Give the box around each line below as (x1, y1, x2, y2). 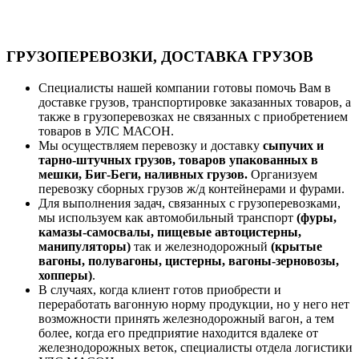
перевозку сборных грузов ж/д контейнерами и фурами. (38, 181, 345, 196)
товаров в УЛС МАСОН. (38, 123, 174, 138)
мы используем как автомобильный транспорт (38, 210, 296, 224)
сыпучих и (263, 138, 324, 152)
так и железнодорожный (131, 239, 271, 253)
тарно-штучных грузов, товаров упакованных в (38, 152, 318, 167)
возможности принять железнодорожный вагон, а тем (38, 311, 334, 325)
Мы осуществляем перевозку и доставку (38, 138, 263, 152)
